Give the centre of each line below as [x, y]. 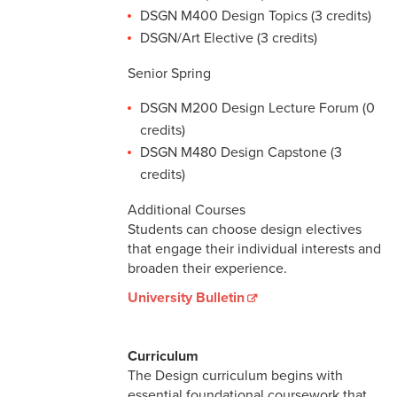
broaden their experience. [207, 269]
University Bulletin [186, 298]
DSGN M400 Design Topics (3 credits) [256, 16]
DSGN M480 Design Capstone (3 [241, 153]
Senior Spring [169, 74]
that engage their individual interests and [254, 249]
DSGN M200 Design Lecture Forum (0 [257, 109]
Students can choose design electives [245, 230]
